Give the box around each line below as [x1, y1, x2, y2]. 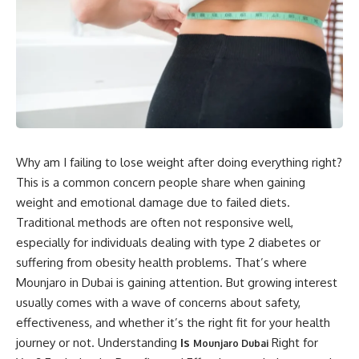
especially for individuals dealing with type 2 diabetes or [16, 234, 321, 250]
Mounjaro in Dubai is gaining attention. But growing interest [16, 274, 337, 290]
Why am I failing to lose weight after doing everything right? [16, 154, 342, 170]
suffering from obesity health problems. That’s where [16, 254, 307, 270]
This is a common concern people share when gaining [16, 174, 305, 190]
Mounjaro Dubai [193, 337, 268, 349]
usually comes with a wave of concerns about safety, [16, 294, 301, 310]
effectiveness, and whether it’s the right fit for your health [16, 314, 330, 330]
